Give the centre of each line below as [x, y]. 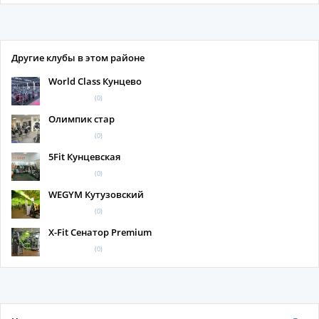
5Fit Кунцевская [84, 157]
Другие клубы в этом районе [78, 58]
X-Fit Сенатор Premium [100, 232]
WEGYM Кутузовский [96, 194]
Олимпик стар [82, 119]
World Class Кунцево [95, 81]
